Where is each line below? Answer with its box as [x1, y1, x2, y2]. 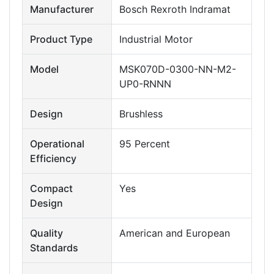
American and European [119, 226, 230, 239]
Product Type [30, 32, 92, 45]
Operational [30, 137, 84, 150]
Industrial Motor [119, 32, 193, 45]
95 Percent [119, 137, 170, 150]
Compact [30, 182, 73, 194]
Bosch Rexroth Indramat [119, 2, 231, 15]
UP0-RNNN [119, 77, 171, 90]
